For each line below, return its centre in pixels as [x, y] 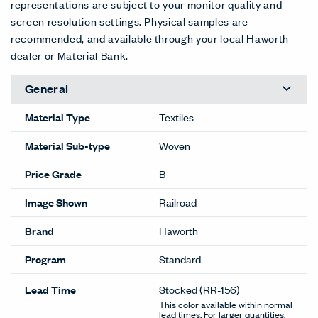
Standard [180, 259]
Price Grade [53, 174]
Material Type [57, 117]
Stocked [178, 289]
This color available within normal [226, 304]
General [47, 89]
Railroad [178, 202]
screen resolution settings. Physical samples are [130, 21]
